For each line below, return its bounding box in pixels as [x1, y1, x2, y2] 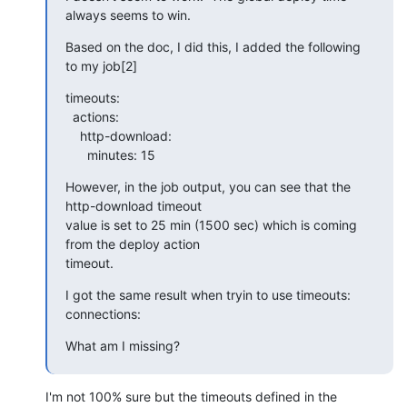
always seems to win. [65, 6, 191, 23]
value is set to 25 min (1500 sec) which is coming [65, 216, 357, 233]
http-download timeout [65, 197, 202, 213]
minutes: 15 [87, 146, 155, 163]
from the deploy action [65, 235, 200, 252]
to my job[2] [65, 57, 137, 74]
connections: [65, 305, 141, 322]
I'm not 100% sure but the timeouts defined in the [45, 388, 337, 404]
